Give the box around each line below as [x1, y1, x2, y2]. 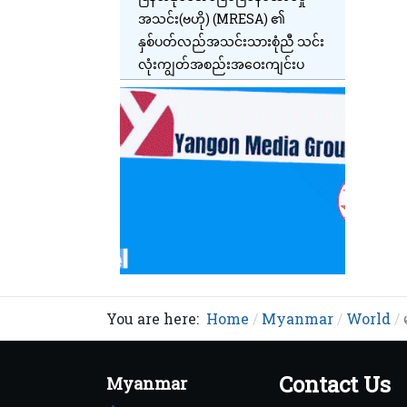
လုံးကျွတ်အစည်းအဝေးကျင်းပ [138, 55, 304, 73]
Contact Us [279, 369, 391, 399]
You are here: [106, 308, 206, 328]
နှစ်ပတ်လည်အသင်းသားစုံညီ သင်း [138, 32, 324, 50]
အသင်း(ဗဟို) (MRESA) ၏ [138, 9, 285, 27]
